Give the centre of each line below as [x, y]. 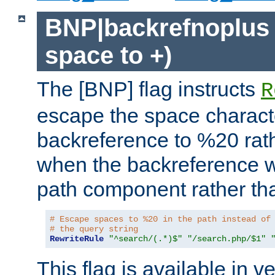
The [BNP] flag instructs [149, 89]
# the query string [94, 229]
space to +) [108, 55]
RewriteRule [77, 239]
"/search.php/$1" [227, 239]
